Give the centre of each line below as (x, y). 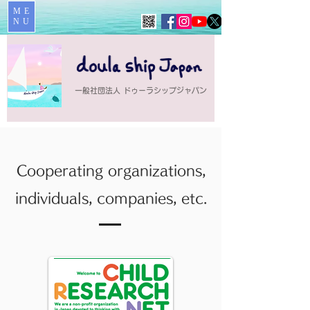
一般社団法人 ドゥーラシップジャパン (141, 90)
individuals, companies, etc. (111, 198)
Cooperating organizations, (111, 170)
